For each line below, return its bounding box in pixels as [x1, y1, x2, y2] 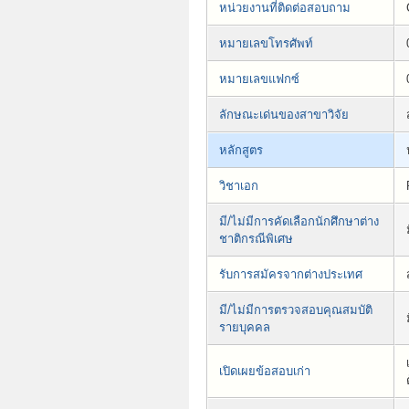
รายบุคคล [219, 320, 270, 334]
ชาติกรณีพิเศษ [219, 231, 293, 246]
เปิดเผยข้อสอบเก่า [219, 363, 310, 378]
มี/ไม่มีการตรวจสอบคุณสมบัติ [219, 302, 372, 317]
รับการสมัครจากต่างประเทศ [219, 267, 362, 281]
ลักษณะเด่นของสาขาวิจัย [219, 107, 349, 121]
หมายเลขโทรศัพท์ [219, 36, 313, 50]
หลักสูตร [219, 142, 263, 157]
